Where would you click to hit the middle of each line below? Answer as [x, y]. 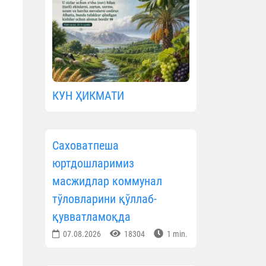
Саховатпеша [85, 146]
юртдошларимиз [93, 164]
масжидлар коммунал [107, 181]
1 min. [176, 234]
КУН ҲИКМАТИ [88, 96]
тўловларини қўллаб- [104, 199]
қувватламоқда [91, 217]
